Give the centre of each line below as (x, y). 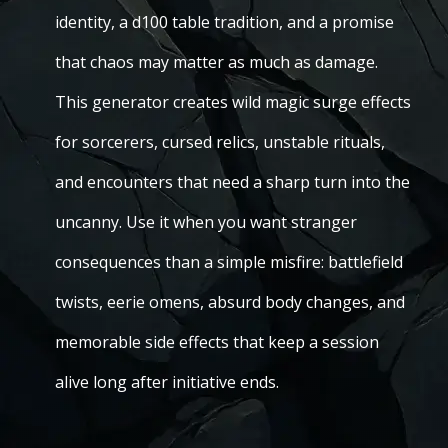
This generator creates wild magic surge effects (233, 102)
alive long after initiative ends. (167, 382)
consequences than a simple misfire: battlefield (229, 262)
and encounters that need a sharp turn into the (232, 182)
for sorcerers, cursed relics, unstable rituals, (220, 142)
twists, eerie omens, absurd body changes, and (230, 302)
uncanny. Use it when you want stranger (206, 222)
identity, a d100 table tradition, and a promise (224, 22)
